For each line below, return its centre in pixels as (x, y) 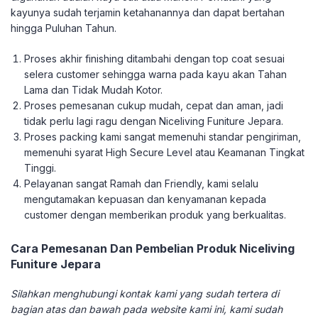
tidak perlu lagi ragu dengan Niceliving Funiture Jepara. (154, 121)
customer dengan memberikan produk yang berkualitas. (155, 215)
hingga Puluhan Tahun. (64, 28)
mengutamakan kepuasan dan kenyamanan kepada (146, 199)
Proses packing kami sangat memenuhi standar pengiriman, (163, 137)
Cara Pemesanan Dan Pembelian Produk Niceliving (153, 249)
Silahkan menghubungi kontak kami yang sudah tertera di (145, 294)
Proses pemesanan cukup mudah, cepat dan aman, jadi (154, 106)
